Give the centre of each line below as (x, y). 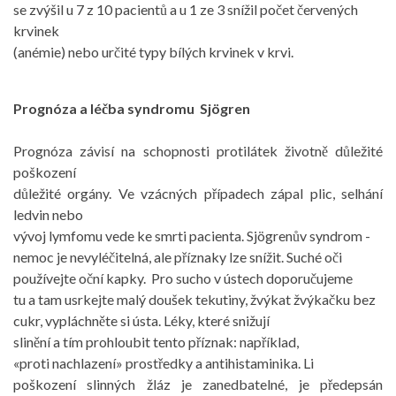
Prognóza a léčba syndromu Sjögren (132, 108)
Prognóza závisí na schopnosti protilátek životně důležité (198, 151)
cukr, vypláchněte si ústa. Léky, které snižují (141, 320)
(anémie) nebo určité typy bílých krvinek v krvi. (153, 52)
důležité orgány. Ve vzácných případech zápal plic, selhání (198, 193)
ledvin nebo (48, 214)
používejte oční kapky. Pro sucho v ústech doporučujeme (183, 278)
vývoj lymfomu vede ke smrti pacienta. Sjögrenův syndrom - (192, 236)
